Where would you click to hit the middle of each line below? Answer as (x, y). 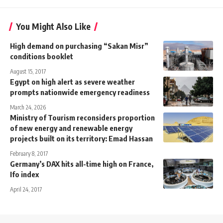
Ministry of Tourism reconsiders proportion (82, 118)
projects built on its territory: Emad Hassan (81, 139)
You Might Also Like (53, 27)
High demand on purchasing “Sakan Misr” (79, 46)
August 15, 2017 (28, 72)
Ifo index (24, 174)
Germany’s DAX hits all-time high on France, (82, 164)
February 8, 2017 (29, 154)
